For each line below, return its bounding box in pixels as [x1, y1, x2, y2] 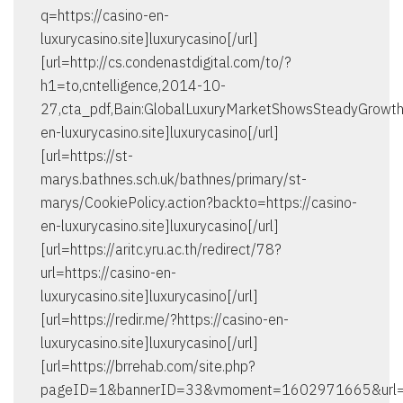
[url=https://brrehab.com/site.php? [40, 357, 255, 376]
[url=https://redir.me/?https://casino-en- [40, 310, 289, 329]
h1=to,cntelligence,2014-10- [40, 76, 226, 95]
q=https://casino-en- [40, 6, 169, 25]
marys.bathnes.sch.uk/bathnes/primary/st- [40, 170, 307, 189]
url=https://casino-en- [40, 264, 176, 282]
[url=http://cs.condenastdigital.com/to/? [40, 53, 291, 72]
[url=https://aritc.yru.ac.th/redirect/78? [40, 240, 282, 259]
